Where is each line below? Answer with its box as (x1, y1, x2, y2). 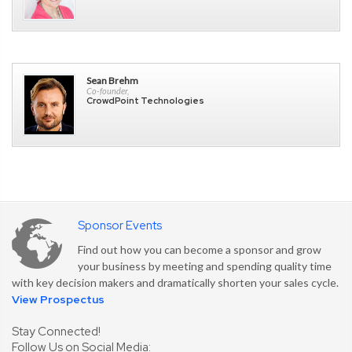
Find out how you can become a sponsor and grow (78, 243, 321, 257)
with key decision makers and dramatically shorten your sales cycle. (12, 276, 339, 290)
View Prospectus (12, 292, 104, 307)
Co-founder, (86, 86, 129, 97)
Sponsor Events (78, 218, 162, 234)
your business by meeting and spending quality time (78, 259, 332, 273)
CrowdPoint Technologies (86, 95, 204, 107)
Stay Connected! (12, 324, 101, 340)
